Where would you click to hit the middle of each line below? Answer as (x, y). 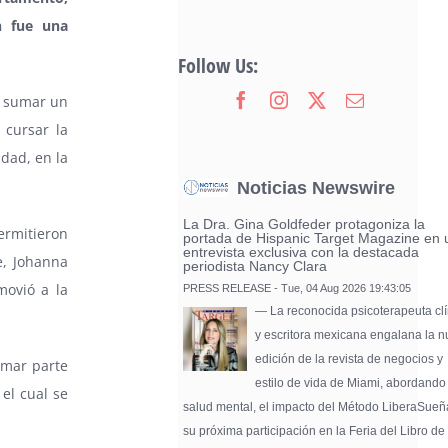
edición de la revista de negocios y (349, 358)
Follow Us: (218, 65)
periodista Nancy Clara (255, 266)
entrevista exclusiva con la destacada (301, 252)
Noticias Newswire (316, 188)
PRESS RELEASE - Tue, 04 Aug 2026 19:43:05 (297, 287)
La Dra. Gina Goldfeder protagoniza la (304, 224)
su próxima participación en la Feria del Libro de (314, 430)
